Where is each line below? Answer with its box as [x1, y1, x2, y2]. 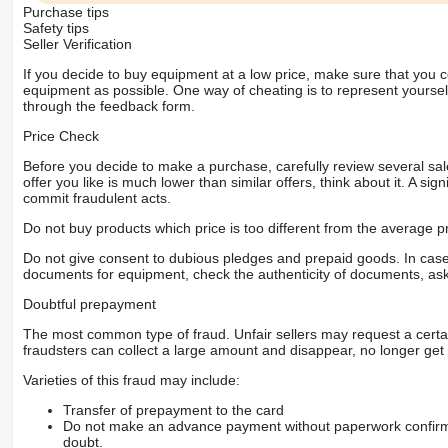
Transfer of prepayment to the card [62, 401, 284, 418]
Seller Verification [22, 35, 132, 52]
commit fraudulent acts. [22, 189, 171, 206]
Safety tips [22, 19, 89, 36]
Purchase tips [22, 3, 109, 20]
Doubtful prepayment [22, 295, 156, 312]
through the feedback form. [22, 97, 195, 114]
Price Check [22, 127, 99, 144]
